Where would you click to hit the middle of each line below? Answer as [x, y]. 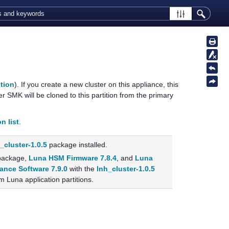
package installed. [77, 145]
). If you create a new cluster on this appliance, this [96, 84]
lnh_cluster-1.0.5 [126, 169]
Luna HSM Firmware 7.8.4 [73, 158]
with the [82, 169]
